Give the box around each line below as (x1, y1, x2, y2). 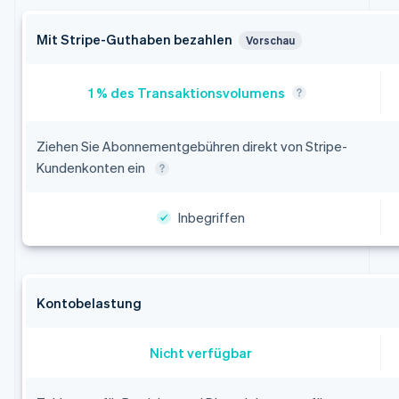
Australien (61, 357, 123, 376)
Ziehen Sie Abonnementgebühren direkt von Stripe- (36, 137, 347, 156)
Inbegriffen (178, 208, 246, 227)
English (61, 377, 99, 391)
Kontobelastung (36, 294, 142, 313)
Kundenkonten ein (36, 159, 148, 177)
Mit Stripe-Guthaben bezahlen (36, 30, 232, 49)
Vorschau (245, 34, 295, 48)
